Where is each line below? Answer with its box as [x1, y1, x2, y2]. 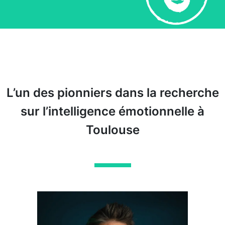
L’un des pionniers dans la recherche [6, 85, 219, 100]
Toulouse [85, 123, 140, 137]
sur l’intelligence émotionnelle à [21, 104, 204, 119]
